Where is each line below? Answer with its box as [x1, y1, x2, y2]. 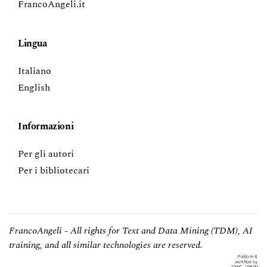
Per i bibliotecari [18, 163, 89, 178]
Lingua [18, 36, 47, 51]
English [18, 80, 50, 95]
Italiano [18, 64, 51, 79]
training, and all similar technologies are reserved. [9, 238, 203, 253]
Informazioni [18, 119, 74, 134]
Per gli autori [18, 147, 74, 162]
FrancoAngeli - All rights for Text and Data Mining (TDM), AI [9, 223, 253, 238]
